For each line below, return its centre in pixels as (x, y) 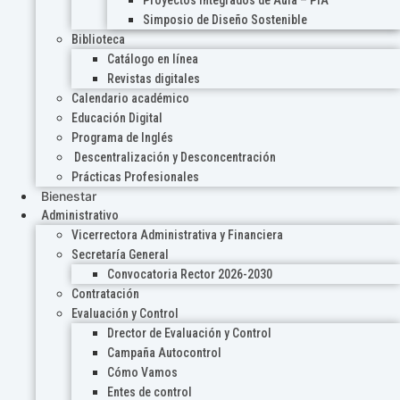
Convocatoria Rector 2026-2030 (190, 275)
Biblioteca (98, 40)
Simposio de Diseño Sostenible (225, 20)
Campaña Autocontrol (164, 353)
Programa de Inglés (122, 138)
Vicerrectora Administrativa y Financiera (177, 235)
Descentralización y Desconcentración (175, 158)
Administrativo (80, 216)
